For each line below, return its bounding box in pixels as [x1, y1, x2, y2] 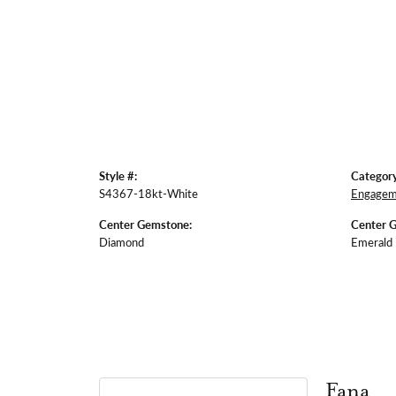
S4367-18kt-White [99, 185, 198, 201]
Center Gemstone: [99, 216, 192, 232]
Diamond [99, 233, 144, 249]
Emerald [351, 233, 392, 249]
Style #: [99, 167, 137, 184]
